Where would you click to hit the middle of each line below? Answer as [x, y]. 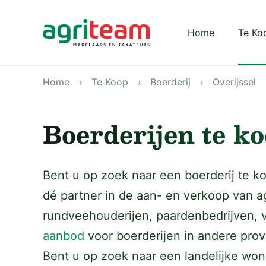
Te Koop [110, 82]
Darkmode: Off [226, 28]
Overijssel [234, 82]
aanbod [64, 236]
